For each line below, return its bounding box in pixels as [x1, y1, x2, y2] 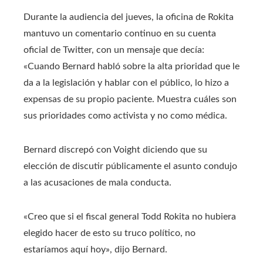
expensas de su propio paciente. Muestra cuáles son [23, 94, 237, 104]
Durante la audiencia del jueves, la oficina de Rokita [23, 12, 234, 22]
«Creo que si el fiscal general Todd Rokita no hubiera [23, 211, 236, 221]
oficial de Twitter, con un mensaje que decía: [23, 45, 204, 55]
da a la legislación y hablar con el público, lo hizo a [23, 77, 229, 87]
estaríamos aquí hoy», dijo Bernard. [23, 244, 167, 254]
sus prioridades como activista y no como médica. [23, 110, 227, 120]
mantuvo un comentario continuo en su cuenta [23, 28, 216, 38]
